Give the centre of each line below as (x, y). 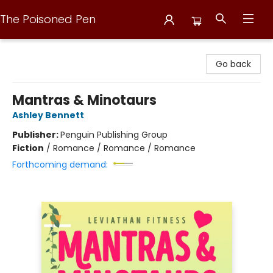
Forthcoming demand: (60, 165)
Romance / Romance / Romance (124, 148)
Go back (233, 64)
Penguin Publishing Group (114, 135)
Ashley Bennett (48, 115)
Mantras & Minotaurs (84, 100)
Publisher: (36, 135)
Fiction (28, 148)
